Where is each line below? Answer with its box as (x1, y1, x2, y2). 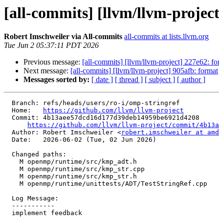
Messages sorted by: (23, 75, 89, 84)
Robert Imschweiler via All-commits (4, 32, 122, 41)
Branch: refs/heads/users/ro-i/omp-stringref (4, 99, 12, 107)
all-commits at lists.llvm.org (124, 32, 209, 41)
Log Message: (4, 195, 12, 202)
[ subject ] (145, 75, 175, 84)
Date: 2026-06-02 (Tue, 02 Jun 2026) (4, 136, 12, 144)
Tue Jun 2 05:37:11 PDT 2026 (4, 41, 99, 50)
